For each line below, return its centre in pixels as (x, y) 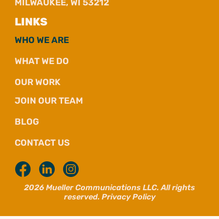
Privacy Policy (128, 197)
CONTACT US (42, 143)
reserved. (83, 197)
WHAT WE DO (42, 61)
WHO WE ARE (42, 40)
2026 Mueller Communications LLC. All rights (109, 187)
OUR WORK (38, 82)
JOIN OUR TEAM (49, 101)
